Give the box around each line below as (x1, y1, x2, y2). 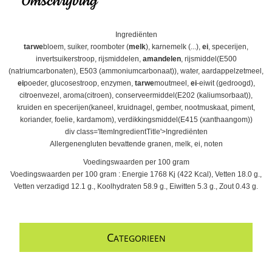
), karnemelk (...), (146, 42, 202, 51)
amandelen (142, 54, 181, 63)
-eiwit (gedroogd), (196, 78, 255, 87)
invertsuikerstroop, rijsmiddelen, (35, 54, 143, 63)
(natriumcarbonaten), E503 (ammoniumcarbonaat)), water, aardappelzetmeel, (8, 66, 263, 75)
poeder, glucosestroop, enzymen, (23, 78, 135, 87)
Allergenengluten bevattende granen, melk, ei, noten (49, 139, 223, 148)
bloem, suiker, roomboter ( (43, 42, 129, 51)
